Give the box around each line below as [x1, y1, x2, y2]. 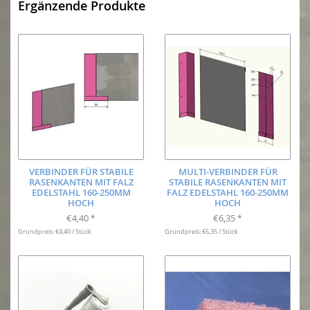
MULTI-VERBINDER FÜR [178, 165, 277, 178]
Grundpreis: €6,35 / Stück [165, 226, 238, 236]
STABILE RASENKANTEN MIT [169, 175, 286, 188]
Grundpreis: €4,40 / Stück [18, 226, 91, 236]
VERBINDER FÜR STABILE [28, 165, 134, 178]
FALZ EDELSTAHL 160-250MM [167, 185, 289, 199]
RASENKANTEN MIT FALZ [28, 175, 134, 188]
